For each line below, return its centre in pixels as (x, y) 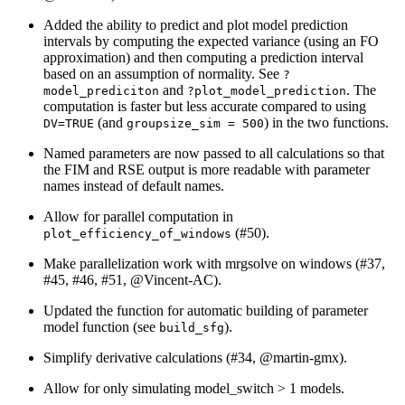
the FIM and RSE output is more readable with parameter (207, 170)
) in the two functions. (326, 123)
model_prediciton (101, 91)
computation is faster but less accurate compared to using (205, 107)
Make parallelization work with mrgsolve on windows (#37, (214, 264)
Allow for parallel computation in (138, 217)
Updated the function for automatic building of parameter (206, 311)
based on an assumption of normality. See (163, 74)
